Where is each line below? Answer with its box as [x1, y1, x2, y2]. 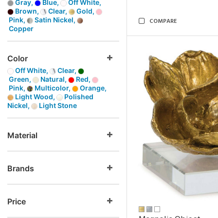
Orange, [78, 84, 107, 92]
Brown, [14, 7, 40, 15]
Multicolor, [33, 84, 72, 92]
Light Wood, [14, 92, 56, 101]
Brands [7, 163, 34, 173]
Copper [7, 24, 34, 33]
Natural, [39, 75, 68, 83]
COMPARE [149, 17, 177, 26]
